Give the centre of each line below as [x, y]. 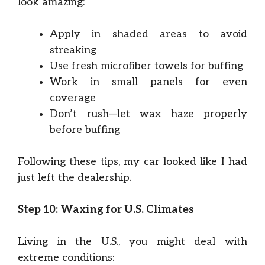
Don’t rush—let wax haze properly [148, 114]
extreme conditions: [66, 258]
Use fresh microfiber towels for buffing [146, 66]
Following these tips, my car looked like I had [132, 162]
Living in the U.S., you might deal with [132, 242]
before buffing [85, 130]
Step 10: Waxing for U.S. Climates [106, 210]
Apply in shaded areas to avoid [148, 34]
